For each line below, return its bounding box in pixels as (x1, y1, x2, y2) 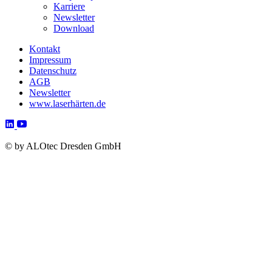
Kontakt (29, 44, 60, 54)
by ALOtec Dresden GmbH (15, 141, 121, 151)
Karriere (53, 1, 85, 12)
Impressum (29, 55, 71, 65)
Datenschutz (29, 66, 76, 76)
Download (53, 23, 94, 33)
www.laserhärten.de (29, 98, 106, 109)
